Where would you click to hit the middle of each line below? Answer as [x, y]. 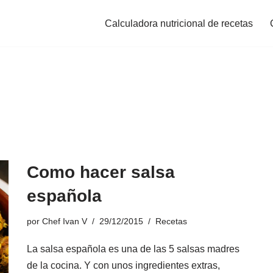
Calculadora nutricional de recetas [179, 23]
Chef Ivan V [65, 221]
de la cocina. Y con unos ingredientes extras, [123, 265]
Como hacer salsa [101, 172]
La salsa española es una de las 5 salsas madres [133, 249]
